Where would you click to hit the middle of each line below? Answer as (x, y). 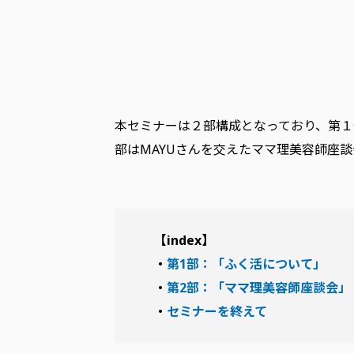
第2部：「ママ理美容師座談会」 (258, 288)
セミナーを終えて (217, 312)
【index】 (184, 241)
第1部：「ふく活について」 (246, 264)
